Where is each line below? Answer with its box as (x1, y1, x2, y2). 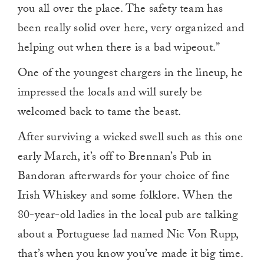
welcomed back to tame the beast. (18, 103, 181, 124)
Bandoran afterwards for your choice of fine (18, 167, 230, 188)
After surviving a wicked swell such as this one (18, 128, 243, 149)
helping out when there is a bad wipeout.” (18, 39, 220, 60)
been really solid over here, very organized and (18, 19, 245, 40)
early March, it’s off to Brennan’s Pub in (18, 148, 212, 169)
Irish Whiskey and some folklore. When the (18, 187, 233, 207)
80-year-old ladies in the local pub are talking (18, 206, 239, 227)
